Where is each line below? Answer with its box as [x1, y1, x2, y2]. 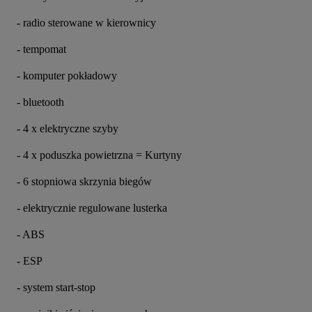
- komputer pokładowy [17, 69, 117, 81]
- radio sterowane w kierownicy [17, 16, 156, 29]
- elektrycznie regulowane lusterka [17, 201, 167, 214]
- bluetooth [17, 95, 64, 108]
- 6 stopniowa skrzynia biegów [17, 175, 152, 187]
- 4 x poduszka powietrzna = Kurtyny [17, 148, 182, 161]
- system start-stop [17, 281, 95, 293]
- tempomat [17, 42, 66, 55]
